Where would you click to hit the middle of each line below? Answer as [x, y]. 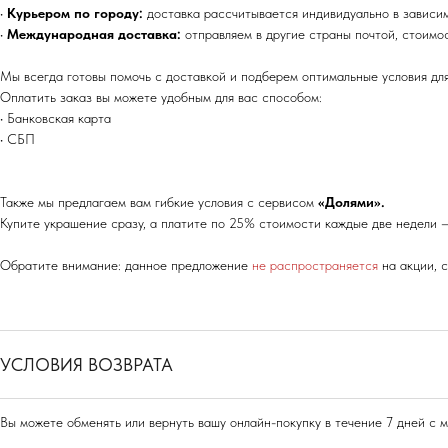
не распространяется [315, 265]
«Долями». [351, 202]
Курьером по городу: [75, 13]
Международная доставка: [94, 34]
